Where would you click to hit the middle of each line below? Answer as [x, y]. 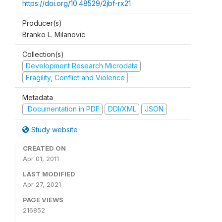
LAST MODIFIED [49, 174]
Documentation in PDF [62, 109]
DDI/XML [122, 109]
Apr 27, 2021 [42, 184]
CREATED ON [44, 148]
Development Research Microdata [82, 66]
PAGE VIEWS [43, 199]
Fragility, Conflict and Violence [75, 77]
